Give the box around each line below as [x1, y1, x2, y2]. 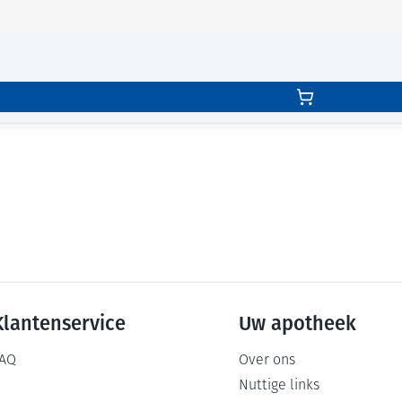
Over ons [239, 354, 296, 368]
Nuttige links [239, 379, 320, 393]
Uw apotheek [239, 311, 357, 336]
